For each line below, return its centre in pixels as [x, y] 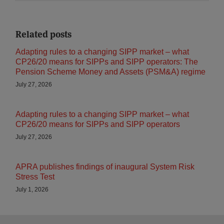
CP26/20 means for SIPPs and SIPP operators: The [107, 62]
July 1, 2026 [32, 189]
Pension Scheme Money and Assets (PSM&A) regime [111, 72]
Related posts [43, 34]
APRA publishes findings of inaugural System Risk [105, 167]
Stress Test [35, 177]
